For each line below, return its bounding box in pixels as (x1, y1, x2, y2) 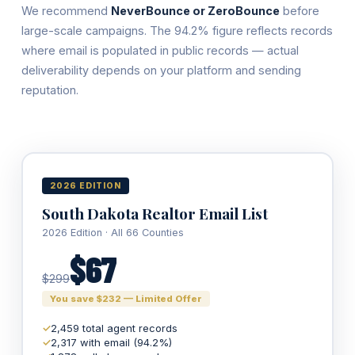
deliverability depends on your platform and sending (21, 63, 301, 77)
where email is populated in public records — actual (21, 44, 299, 57)
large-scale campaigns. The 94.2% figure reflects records (21, 24, 333, 37)
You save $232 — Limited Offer (49, 293, 202, 304)
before (279, 4, 319, 17)
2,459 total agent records (50, 322, 177, 334)
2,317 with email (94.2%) (50, 336, 172, 349)
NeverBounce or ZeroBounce (110, 4, 280, 17)
